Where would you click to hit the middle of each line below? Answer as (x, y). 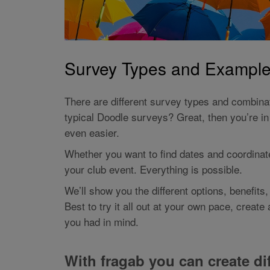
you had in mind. (102, 222)
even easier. (92, 133)
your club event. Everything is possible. (153, 169)
